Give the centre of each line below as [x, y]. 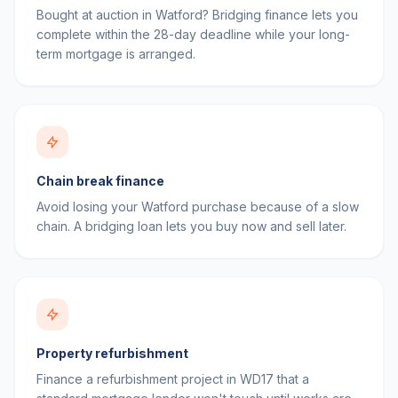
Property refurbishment [112, 353]
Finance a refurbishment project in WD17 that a [173, 379]
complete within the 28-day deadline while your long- [193, 34]
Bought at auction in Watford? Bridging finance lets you [197, 15]
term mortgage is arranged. [116, 54]
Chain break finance [100, 181]
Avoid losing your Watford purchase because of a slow [198, 207]
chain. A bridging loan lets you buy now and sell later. [191, 226]
